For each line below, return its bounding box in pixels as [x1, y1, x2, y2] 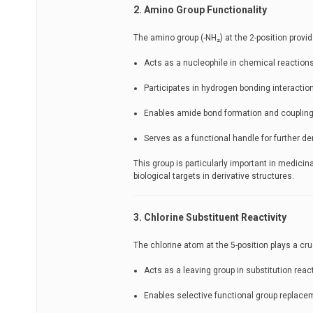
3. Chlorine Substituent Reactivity [133, 211, 286, 223]
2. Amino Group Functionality [133, 3, 267, 15]
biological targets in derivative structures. [133, 170, 294, 181]
